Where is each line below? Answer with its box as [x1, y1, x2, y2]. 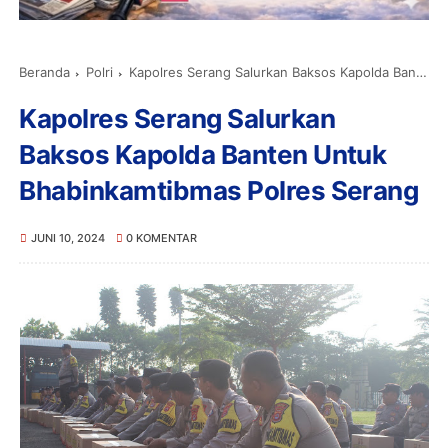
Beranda [19, 63, 71, 80]
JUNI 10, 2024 [30, 230, 105, 245]
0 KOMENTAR [126, 230, 198, 245]
